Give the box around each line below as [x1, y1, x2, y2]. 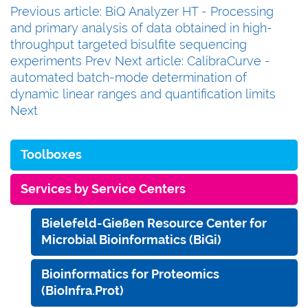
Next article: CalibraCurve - [115, 53, 270, 68]
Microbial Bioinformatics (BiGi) [41, 232, 221, 247]
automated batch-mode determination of [10, 69, 247, 85]
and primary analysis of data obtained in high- [10, 20, 272, 35]
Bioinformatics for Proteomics [41, 266, 219, 281]
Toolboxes [21, 146, 82, 162]
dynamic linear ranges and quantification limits [10, 86, 276, 101]
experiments [10, 53, 85, 68]
